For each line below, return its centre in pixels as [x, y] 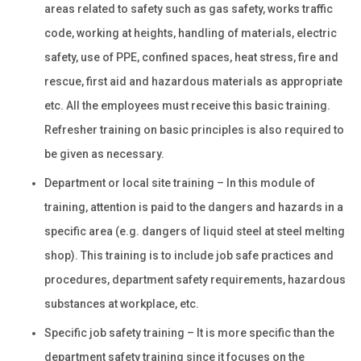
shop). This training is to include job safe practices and [189, 255]
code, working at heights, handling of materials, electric [191, 33]
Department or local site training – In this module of [180, 183]
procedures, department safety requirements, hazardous [195, 279]
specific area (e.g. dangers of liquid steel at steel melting [195, 231]
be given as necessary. [104, 154]
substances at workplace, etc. [122, 303]
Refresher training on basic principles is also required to [194, 129]
